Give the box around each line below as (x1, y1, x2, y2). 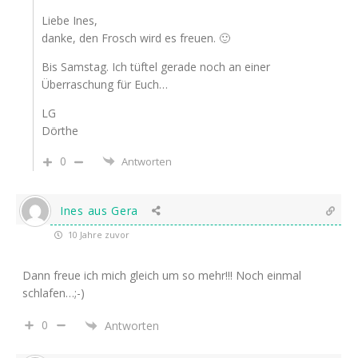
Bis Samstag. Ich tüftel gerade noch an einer (42, 59, 270, 75)
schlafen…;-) (22, 285, 85, 301)
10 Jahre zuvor (66, 229, 129, 241)
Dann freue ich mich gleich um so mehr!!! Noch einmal (22, 268, 301, 284)
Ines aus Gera (60, 203, 139, 219)
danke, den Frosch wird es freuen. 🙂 (42, 30, 230, 46)
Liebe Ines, (42, 13, 97, 29)
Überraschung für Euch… (42, 77, 168, 93)
